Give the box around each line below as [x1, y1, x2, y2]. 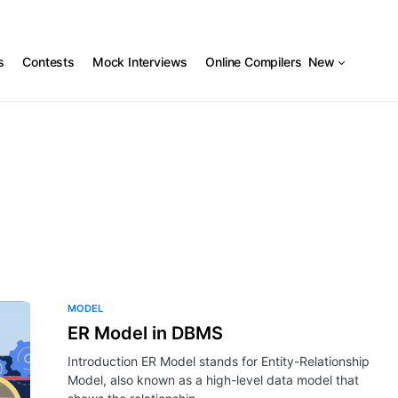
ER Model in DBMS [68, 322, 223, 344]
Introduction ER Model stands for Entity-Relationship [68, 354, 370, 369]
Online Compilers [205, 53, 302, 69]
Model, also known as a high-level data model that [68, 372, 359, 387]
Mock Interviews [92, 53, 188, 69]
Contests [22, 53, 75, 69]
